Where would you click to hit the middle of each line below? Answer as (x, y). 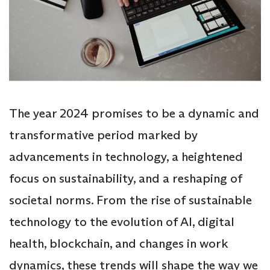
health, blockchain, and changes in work (118, 243)
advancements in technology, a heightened (126, 156)
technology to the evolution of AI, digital (122, 221)
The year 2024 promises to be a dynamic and (134, 113)
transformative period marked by (103, 135)
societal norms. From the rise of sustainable (130, 200)
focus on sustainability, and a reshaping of (126, 178)
